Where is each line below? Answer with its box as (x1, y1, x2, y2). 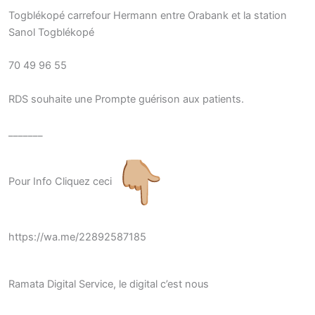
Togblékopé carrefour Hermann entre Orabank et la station (8, 8, 287, 22)
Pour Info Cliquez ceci (8, 175, 115, 188)
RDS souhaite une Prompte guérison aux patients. (8, 92, 244, 105)
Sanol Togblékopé (8, 25, 94, 39)
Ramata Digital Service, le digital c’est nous (8, 278, 209, 291)
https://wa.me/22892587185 (8, 230, 146, 243)
